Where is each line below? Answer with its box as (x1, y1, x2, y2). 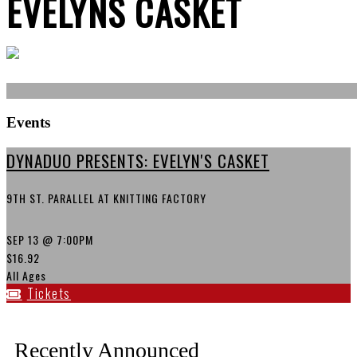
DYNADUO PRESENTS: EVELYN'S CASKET (6, 148, 269, 174)
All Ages (6, 267, 46, 284)
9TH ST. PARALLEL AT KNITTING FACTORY (6, 190, 206, 207)
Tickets (26, 284, 71, 304)
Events (6, 113, 50, 131)
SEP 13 (6, 231, 39, 249)
